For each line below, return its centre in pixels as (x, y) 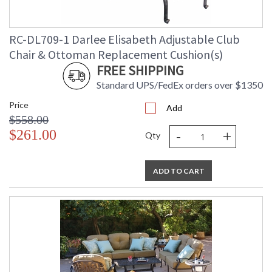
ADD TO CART (178, 171)
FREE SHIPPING (140, 71)
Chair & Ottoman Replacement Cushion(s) (116, 55)
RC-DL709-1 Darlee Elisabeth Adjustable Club (124, 39)
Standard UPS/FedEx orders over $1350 (180, 85)
